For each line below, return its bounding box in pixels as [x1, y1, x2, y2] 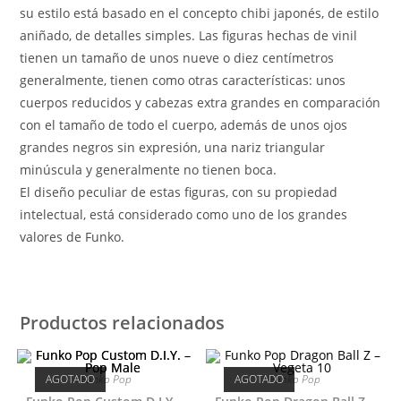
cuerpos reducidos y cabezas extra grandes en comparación [20, 93, 381, 111]
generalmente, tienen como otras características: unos [20, 71, 346, 89]
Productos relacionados [20, 310, 226, 335]
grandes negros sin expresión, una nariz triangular [20, 138, 326, 156]
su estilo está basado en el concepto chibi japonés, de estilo [20, 4, 380, 21]
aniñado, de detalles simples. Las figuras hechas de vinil [20, 26, 358, 44]
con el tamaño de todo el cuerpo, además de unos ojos [20, 115, 348, 133]
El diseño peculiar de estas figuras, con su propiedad [20, 183, 338, 200]
